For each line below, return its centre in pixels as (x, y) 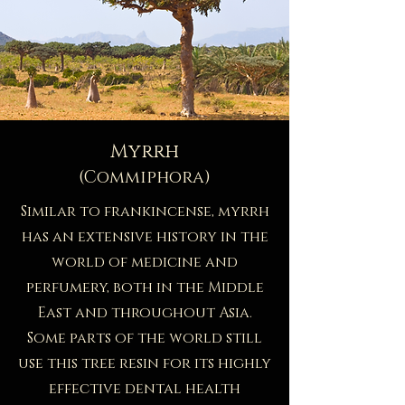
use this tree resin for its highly (145, 363)
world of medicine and (145, 262)
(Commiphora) (145, 177)
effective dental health (145, 388)
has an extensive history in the (145, 236)
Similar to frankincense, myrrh (145, 211)
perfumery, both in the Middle (145, 287)
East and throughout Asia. (145, 312)
